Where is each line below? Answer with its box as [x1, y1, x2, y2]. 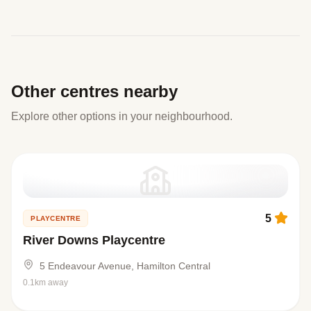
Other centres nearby [11, 82, 178, 101]
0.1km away [23, 278, 68, 287]
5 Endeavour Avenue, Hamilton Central [40, 260, 210, 271]
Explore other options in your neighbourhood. [11, 110, 233, 122]
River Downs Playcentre [23, 233, 165, 247]
